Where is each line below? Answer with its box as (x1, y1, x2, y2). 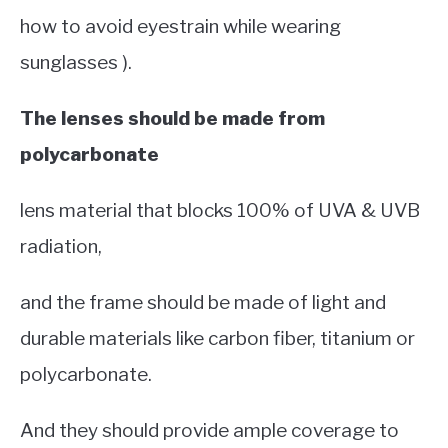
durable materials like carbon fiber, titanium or (20, 326, 415, 350)
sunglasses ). (20, 50, 132, 74)
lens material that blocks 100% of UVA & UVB (20, 198, 420, 222)
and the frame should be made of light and (20, 290, 386, 314)
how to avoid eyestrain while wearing (20, 14, 341, 38)
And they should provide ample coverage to (20, 418, 399, 442)
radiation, (20, 234, 102, 258)
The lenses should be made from (20, 106, 325, 130)
